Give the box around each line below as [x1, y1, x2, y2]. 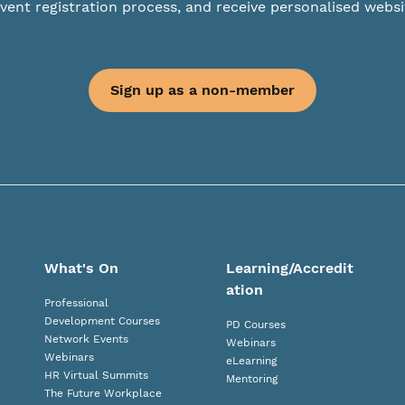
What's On [44, 259, 119, 277]
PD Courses [226, 318, 286, 331]
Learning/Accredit [226, 259, 353, 277]
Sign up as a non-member [110, 81, 295, 99]
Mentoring [226, 372, 278, 385]
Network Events [44, 333, 129, 345]
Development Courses [44, 315, 161, 327]
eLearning [226, 354, 277, 367]
